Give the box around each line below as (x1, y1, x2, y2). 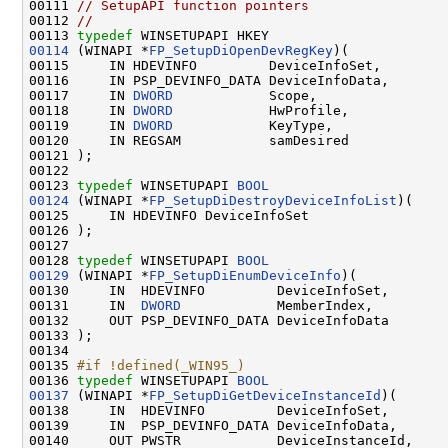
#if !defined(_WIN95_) (77, 357, 245, 373)
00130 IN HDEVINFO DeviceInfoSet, (29, 282, 389, 298)
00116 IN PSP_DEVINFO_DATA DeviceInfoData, (29, 72, 389, 88)
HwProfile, (173, 102, 349, 118)
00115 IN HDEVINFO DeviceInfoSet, (29, 57, 381, 73)
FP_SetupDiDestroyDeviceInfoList (149, 192, 397, 208)
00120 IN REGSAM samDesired (29, 132, 349, 148)
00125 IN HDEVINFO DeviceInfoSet (29, 207, 309, 223)
